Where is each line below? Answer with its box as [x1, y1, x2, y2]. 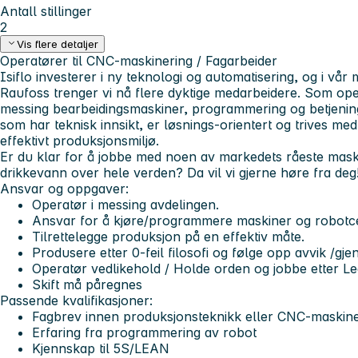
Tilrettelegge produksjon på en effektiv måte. [32, 229, 304, 245]
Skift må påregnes [32, 276, 142, 293]
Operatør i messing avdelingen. [32, 197, 219, 213]
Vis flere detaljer [17, 38, 99, 51]
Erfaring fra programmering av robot [32, 324, 257, 341]
